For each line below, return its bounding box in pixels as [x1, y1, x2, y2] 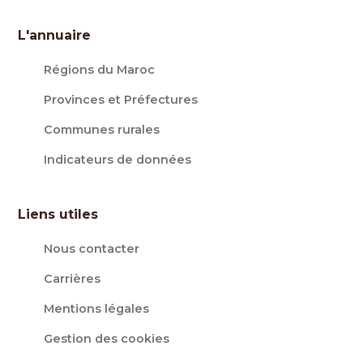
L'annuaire [18, 28, 92, 43]
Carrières [44, 271, 101, 286]
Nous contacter [44, 241, 140, 256]
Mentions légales [44, 301, 150, 316]
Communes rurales [44, 122, 160, 137]
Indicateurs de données [44, 152, 192, 167]
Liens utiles [18, 207, 99, 222]
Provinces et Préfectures [44, 92, 199, 107]
